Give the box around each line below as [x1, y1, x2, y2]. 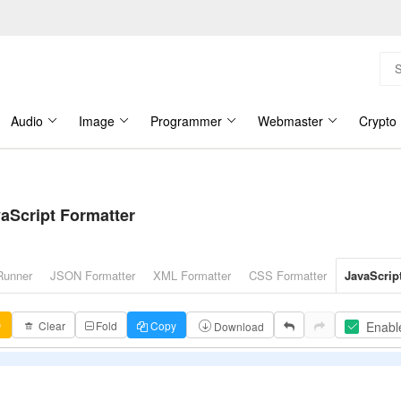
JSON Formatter [50, 267, 135, 284]
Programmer [150, 112, 222, 130]
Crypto [359, 112, 397, 130]
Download [214, 319, 264, 334]
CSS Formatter [249, 267, 327, 284]
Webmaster [258, 112, 323, 130]
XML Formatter [153, 267, 231, 284]
